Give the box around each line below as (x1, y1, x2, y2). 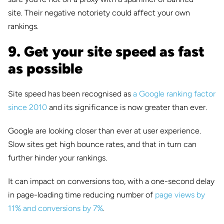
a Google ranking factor (133, 88, 215, 98)
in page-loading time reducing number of (8, 189, 155, 199)
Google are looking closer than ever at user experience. (8, 125, 201, 135)
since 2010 (8, 102, 47, 112)
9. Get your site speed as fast (8, 42, 204, 60)
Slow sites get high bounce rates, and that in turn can (8, 139, 196, 149)
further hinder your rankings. (8, 152, 107, 162)
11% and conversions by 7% (8, 203, 103, 213)
